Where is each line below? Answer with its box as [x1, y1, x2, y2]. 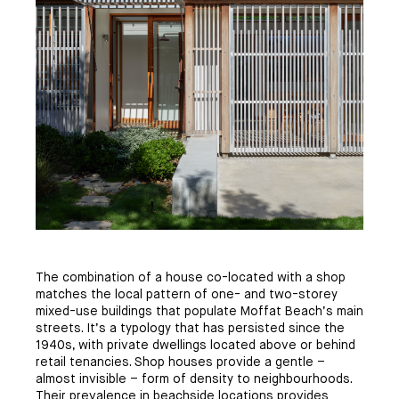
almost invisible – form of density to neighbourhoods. [36, 372, 352, 386]
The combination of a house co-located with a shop [36, 271, 346, 284]
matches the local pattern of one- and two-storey [36, 288, 338, 301]
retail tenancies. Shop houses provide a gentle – [36, 355, 325, 369]
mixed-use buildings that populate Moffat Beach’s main [36, 305, 363, 318]
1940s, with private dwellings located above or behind [36, 338, 355, 352]
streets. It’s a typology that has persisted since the [36, 322, 345, 335]
